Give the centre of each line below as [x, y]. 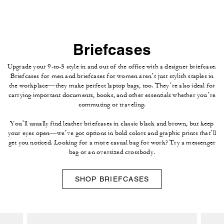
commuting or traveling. [112, 104]
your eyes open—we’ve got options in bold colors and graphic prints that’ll [112, 133]
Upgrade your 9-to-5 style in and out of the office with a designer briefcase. [112, 66]
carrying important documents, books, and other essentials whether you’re [112, 95]
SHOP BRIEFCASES [112, 179]
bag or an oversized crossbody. [112, 152]
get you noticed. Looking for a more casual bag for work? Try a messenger [112, 142]
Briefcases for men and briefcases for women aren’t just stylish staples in [112, 76]
